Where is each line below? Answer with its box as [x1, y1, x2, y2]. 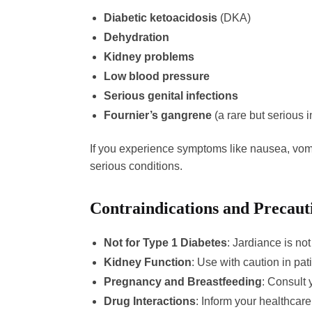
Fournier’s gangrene [103, 109, 212, 121]
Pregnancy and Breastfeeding [103, 275, 262, 288]
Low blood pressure [103, 70, 210, 82]
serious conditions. [89, 159, 182, 172]
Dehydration [103, 31, 169, 43]
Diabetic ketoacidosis [103, 11, 217, 24]
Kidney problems [103, 50, 194, 63]
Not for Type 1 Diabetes [103, 236, 227, 249]
